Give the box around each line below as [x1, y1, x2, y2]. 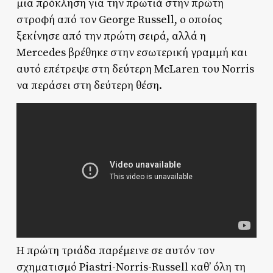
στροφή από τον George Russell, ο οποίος [16, 12, 222, 27]
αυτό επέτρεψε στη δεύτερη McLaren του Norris [16, 62, 254, 76]
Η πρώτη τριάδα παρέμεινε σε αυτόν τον [16, 243, 214, 258]
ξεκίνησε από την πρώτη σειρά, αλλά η [16, 29, 206, 43]
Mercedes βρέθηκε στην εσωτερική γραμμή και [16, 45, 247, 60]
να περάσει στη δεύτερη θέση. [16, 78, 162, 93]
